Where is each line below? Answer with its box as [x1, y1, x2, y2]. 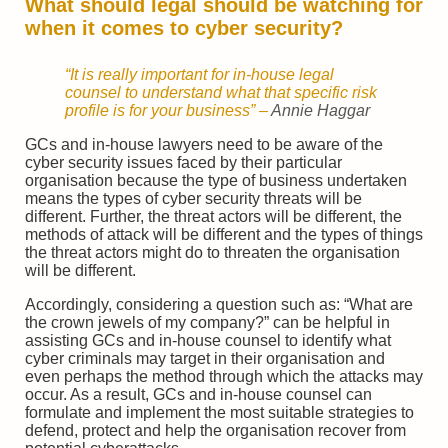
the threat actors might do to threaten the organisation [25, 244, 400, 262]
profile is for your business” [65, 102, 255, 120]
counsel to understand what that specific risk [65, 84, 377, 102]
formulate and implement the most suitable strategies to [25, 404, 414, 422]
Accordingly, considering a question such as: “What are [25, 296, 413, 314]
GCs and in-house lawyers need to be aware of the [25, 136, 383, 154]
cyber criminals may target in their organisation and [25, 350, 385, 368]
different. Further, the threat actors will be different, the [25, 208, 402, 226]
